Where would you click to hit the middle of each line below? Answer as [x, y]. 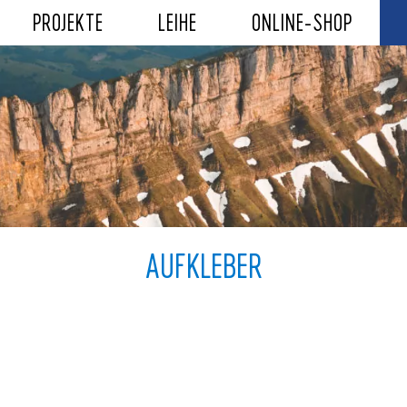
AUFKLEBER [203, 265]
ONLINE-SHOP [303, 22]
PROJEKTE [69, 22]
